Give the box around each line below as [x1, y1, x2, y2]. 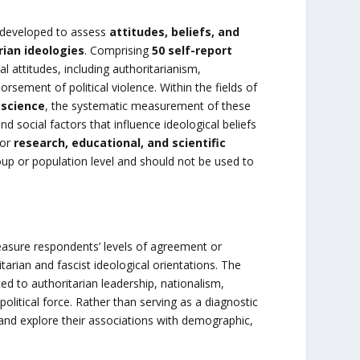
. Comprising [84, 42, 152, 58]
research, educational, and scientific [13, 134, 226, 150]
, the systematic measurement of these [44, 97, 251, 113]
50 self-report [151, 42, 232, 58]
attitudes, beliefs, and [108, 23, 239, 39]
